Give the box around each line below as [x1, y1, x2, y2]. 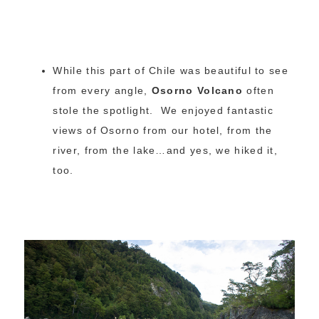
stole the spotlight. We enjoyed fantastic [53, 105, 274, 117]
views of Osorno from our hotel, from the [53, 125, 273, 137]
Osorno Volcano [151, 85, 244, 97]
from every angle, [53, 85, 152, 97]
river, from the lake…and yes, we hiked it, [53, 145, 278, 157]
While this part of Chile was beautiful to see [53, 65, 288, 77]
